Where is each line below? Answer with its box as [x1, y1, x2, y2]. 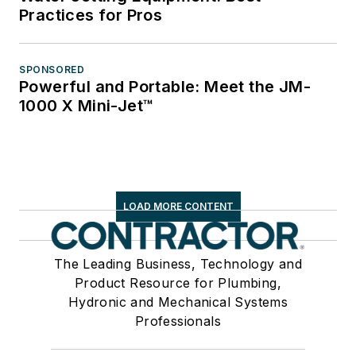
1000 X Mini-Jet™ [19, 95, 154, 115]
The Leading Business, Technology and [53, 255, 303, 272]
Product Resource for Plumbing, [75, 274, 281, 291]
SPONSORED [19, 63, 85, 75]
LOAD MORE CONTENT [122, 199, 234, 212]
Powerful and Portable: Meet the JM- [19, 76, 311, 96]
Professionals [134, 312, 222, 329]
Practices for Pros [19, 5, 163, 25]
